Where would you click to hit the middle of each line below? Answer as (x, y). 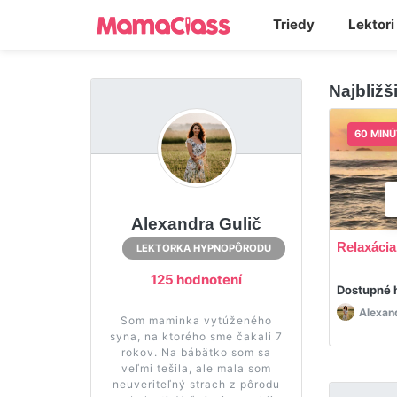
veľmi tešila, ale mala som (197, 368)
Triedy (293, 24)
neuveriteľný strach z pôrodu (197, 384)
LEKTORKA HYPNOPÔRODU (204, 248)
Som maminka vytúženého (197, 320)
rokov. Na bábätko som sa (197, 352)
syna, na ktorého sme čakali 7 (197, 336)
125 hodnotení (197, 279)
